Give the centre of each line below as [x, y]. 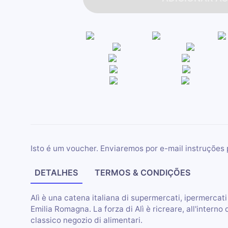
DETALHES [56, 173]
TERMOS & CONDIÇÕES [143, 173]
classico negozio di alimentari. [86, 220]
